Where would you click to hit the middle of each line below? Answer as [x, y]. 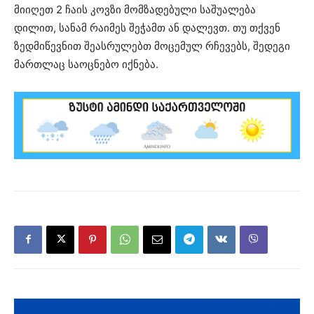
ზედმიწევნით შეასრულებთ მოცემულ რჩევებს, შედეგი [152, 46]
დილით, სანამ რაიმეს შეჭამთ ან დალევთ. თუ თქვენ [147, 27]
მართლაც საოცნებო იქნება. [86, 64]
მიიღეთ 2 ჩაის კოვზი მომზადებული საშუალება [135, 9]
